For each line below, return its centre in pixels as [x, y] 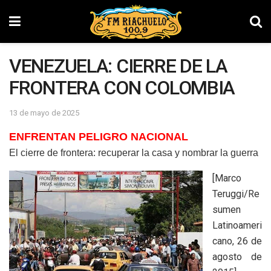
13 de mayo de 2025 [44, 113]
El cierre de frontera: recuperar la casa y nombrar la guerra [134, 152]
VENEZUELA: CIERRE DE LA [118, 66]
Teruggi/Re [236, 194]
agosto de [237, 256]
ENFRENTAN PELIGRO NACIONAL [99, 136]
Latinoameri [237, 225]
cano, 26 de [237, 241]
